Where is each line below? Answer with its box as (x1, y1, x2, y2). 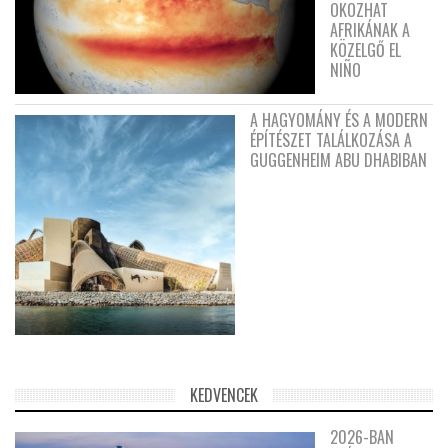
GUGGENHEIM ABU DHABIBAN (250, 147, 427, 172)
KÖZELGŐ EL (330, 37, 401, 62)
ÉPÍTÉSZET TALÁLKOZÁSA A (250, 127, 412, 152)
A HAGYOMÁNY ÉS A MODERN (250, 107, 428, 132)
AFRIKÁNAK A (330, 17, 410, 42)
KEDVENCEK (190, 382, 258, 407)
